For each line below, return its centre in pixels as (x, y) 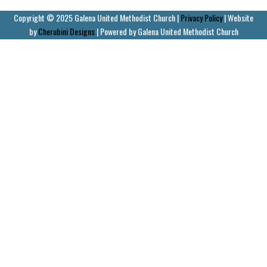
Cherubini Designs (66, 32)
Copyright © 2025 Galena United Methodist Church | (96, 18)
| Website (238, 18)
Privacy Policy (201, 18)
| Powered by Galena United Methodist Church (166, 32)
